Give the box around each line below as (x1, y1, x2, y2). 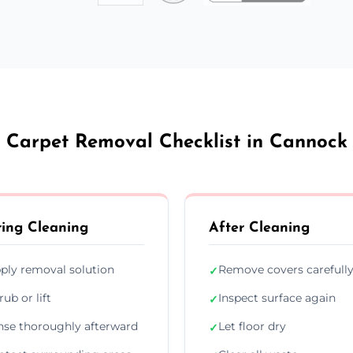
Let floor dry (218, 318, 286, 333)
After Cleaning (209, 220, 310, 236)
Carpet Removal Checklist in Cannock (6, 132, 347, 152)
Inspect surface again (218, 290, 336, 305)
